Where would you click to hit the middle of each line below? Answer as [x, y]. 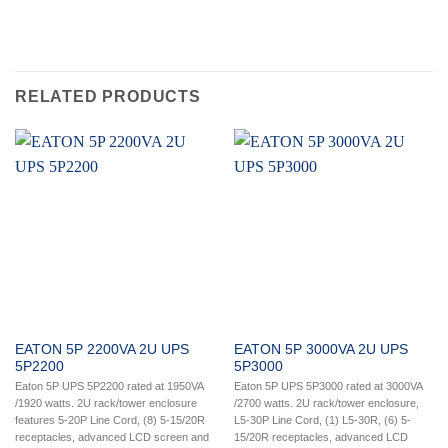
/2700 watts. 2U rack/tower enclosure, [326, 402]
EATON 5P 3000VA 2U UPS [320, 349]
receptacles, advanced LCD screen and [111, 436]
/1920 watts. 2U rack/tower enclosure [105, 402]
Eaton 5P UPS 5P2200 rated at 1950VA [108, 385]
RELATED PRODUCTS [108, 96]
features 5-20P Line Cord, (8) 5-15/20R [109, 419]
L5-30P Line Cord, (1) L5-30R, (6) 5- [322, 419]
